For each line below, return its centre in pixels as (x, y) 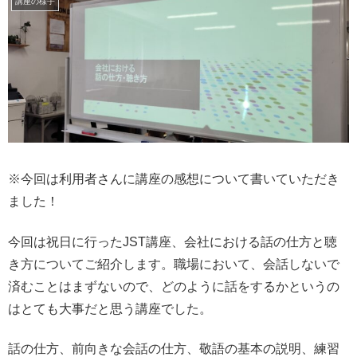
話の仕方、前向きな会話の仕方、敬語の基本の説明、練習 (174, 348)
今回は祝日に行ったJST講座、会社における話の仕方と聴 (173, 241)
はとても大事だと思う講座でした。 (110, 308)
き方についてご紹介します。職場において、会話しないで (174, 264)
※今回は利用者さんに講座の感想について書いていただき (174, 179)
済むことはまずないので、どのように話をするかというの (174, 286)
